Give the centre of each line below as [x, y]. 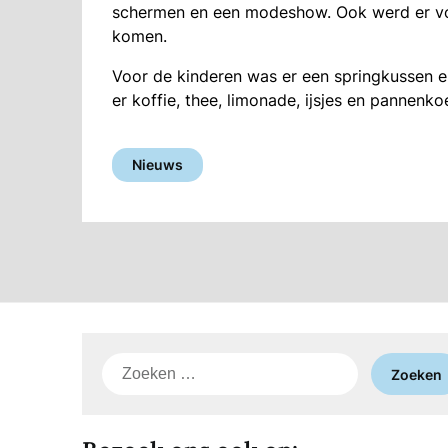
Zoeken [129, 364]
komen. [139, 36]
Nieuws [157, 165]
